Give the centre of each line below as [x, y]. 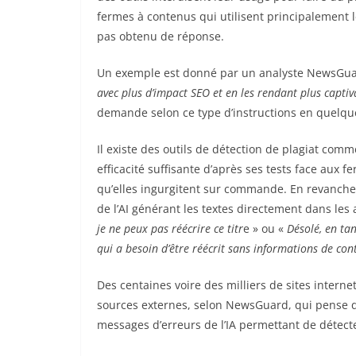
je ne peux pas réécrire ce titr [170, 228]
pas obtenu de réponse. [161, 36]
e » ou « [265, 228]
